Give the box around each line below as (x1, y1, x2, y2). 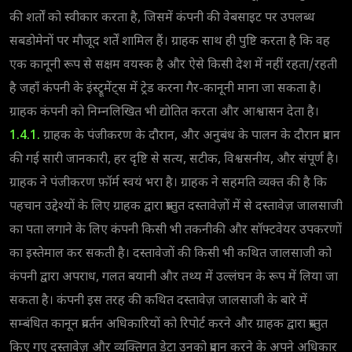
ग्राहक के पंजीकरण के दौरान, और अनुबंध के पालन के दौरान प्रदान (40, 127, 340, 145)
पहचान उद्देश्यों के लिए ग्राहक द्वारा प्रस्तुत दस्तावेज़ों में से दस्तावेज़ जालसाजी (9, 198, 343, 215)
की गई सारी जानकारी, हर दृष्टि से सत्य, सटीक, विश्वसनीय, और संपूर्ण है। (9, 151, 339, 168)
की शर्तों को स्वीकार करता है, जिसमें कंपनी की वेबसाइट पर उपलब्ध (9, 9, 315, 27)
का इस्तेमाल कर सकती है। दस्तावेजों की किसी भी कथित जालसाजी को (9, 245, 332, 262)
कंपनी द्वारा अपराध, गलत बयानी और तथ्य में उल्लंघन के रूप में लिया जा (9, 269, 338, 286)
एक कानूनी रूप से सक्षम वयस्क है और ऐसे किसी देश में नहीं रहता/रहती (9, 57, 337, 74)
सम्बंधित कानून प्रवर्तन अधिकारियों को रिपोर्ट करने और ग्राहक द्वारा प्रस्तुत (9, 316, 328, 333)
